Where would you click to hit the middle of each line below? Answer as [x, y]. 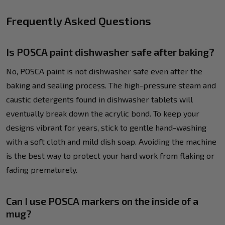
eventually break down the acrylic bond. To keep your [103, 113]
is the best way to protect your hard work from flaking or [110, 155]
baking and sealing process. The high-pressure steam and [111, 85]
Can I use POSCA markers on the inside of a [102, 201]
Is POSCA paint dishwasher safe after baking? [110, 51]
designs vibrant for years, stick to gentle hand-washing [106, 127]
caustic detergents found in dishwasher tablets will [99, 99]
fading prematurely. [42, 169]
